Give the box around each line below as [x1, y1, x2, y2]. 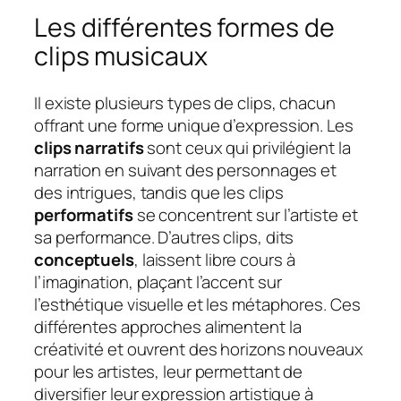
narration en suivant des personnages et [34, 158, 337, 182]
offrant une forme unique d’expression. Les [34, 113, 354, 137]
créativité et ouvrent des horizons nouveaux [34, 337, 363, 361]
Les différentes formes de [34, 9, 335, 45]
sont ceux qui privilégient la [143, 135, 351, 159]
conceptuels [34, 247, 134, 271]
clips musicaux [34, 38, 208, 73]
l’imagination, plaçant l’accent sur [34, 269, 282, 294]
